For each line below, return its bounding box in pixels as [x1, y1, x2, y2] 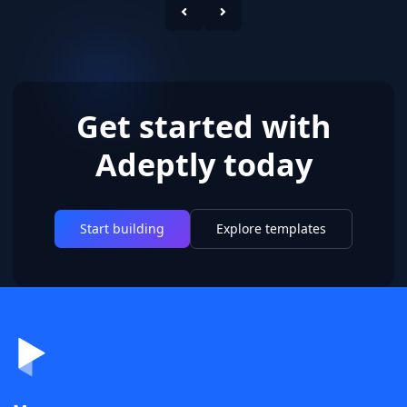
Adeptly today [94, 142, 313, 185]
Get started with [76, 104, 331, 147]
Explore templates [216, 219, 326, 237]
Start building [80, 219, 164, 237]
